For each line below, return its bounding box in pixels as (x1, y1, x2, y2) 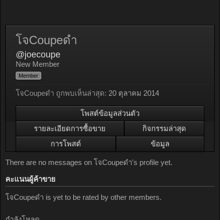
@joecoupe (16, 50, 60, 59)
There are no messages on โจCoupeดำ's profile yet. (5, 158, 172, 166)
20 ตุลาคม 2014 (109, 89, 159, 97)
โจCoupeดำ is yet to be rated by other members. (5, 193, 162, 201)
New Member (16, 60, 59, 68)
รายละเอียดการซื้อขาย (34, 124, 106, 133)
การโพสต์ (51, 139, 81, 148)
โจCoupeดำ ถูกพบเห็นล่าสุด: (16, 89, 107, 97)
